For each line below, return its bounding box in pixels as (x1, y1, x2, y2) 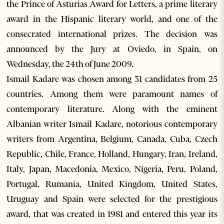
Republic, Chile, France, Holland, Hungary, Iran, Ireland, (6, 148, 217, 160)
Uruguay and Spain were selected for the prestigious (6, 193, 217, 205)
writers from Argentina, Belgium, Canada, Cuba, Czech (6, 133, 217, 145)
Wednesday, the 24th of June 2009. (6, 58, 134, 70)
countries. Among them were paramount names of (6, 88, 217, 100)
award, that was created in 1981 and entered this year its (6, 208, 217, 220)
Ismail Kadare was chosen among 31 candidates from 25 (6, 73, 217, 85)
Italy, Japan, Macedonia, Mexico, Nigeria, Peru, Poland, (6, 163, 217, 175)
